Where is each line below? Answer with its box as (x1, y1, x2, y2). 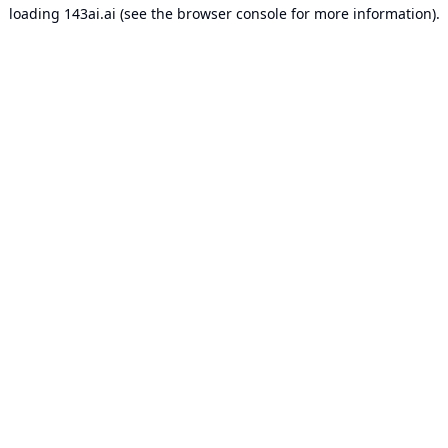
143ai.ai (63, 4, 116, 23)
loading (8, 4, 64, 23)
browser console (176, 4, 287, 23)
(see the (115, 4, 173, 23)
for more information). (286, 4, 440, 23)
